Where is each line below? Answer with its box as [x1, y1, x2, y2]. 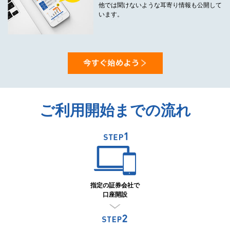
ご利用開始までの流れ [39, 102, 191, 119]
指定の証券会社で [90, 181, 140, 189]
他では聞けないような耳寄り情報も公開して [99, 1, 222, 9]
